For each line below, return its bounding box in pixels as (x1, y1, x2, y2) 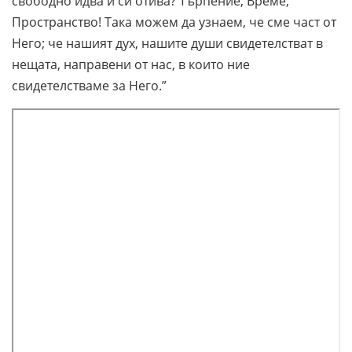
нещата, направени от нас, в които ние (12, 55, 250, 73)
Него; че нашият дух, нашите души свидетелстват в (12, 34, 323, 52)
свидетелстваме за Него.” (12, 76, 167, 94)
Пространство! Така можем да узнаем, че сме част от (12, 13, 336, 31)
